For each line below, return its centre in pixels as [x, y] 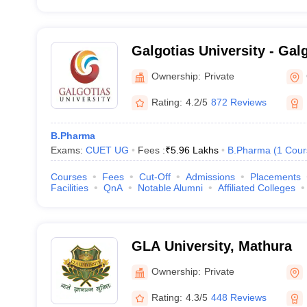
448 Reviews [238, 297]
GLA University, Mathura [211, 246]
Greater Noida [177, 69]
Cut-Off [155, 177]
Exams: [68, 150]
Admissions [210, 177]
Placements [275, 177]
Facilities [69, 188]
